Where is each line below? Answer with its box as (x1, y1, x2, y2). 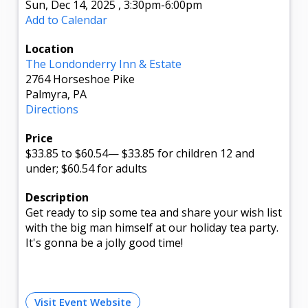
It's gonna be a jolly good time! (25, 234, 184, 250)
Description (25, 189, 89, 205)
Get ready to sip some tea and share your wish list (25, 204, 283, 220)
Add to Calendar (25, 12, 108, 27)
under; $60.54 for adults (25, 160, 148, 176)
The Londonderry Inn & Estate (25, 56, 182, 71)
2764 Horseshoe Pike (25, 71, 135, 87)
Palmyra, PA (25, 86, 87, 102)
